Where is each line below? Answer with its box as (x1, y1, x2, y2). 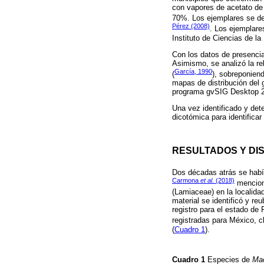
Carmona (172, 176, 200, 184)
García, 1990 (174, 67, 212, 75)
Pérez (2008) (172, 22, 210, 30)
